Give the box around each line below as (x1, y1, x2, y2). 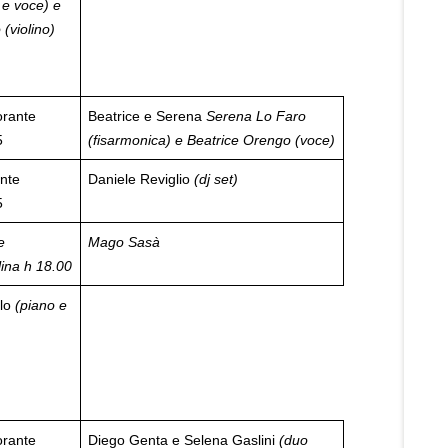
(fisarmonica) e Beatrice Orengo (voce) (88, 132, 335, 148)
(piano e (15, 297, 67, 313)
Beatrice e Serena (88, 108, 206, 124)
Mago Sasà (88, 234, 160, 250)
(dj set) (194, 171, 238, 187)
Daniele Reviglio (88, 171, 194, 187)
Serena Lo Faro (206, 108, 306, 124)
